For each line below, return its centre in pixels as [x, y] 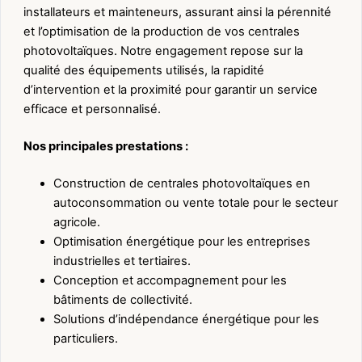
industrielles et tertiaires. [122, 261]
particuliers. [85, 338]
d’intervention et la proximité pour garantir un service [170, 89]
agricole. [76, 222]
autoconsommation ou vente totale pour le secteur [195, 202]
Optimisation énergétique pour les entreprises [181, 241]
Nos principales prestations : [106, 146]
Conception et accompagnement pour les [170, 280]
